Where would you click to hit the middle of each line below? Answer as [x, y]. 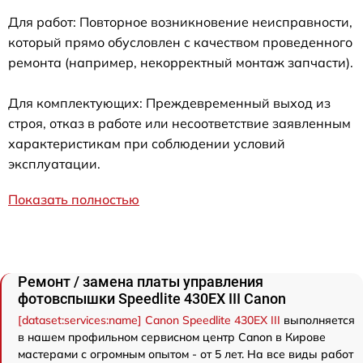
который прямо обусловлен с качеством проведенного [180, 42]
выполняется [318, 320]
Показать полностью [74, 199]
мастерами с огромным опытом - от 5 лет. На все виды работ [186, 354]
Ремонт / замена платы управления [141, 282]
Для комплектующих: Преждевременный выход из [169, 103]
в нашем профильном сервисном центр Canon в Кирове [172, 337]
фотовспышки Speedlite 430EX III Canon [152, 299]
